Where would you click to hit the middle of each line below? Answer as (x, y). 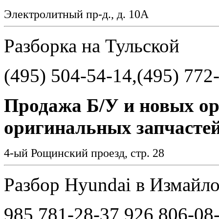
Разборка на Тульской (92, 45)
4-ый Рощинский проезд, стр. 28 (87, 153)
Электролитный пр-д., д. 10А (79, 14)
